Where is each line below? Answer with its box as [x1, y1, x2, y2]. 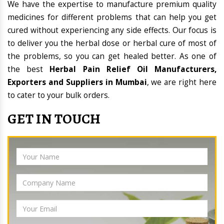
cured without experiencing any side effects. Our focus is [7, 25, 216, 36]
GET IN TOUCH [7, 109, 101, 129]
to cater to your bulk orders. [7, 90, 109, 101]
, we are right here [146, 77, 216, 88]
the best [7, 64, 50, 75]
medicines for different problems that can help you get [7, 12, 216, 23]
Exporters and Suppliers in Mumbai [7, 77, 147, 88]
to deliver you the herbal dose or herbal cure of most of [7, 38, 216, 49]
